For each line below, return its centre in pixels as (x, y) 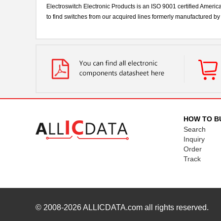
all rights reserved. (176, 207)
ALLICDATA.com (113, 207)
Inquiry (194, 139)
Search (195, 129)
